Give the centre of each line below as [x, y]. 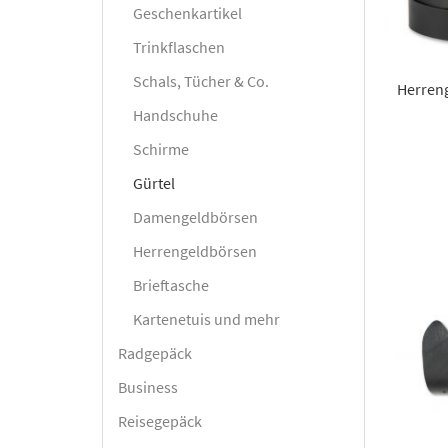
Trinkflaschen [179, 47]
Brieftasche [171, 285]
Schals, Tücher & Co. [201, 81]
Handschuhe [175, 115]
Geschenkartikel [187, 13]
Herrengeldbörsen [195, 251]
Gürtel [154, 183]
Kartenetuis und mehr [206, 319]
